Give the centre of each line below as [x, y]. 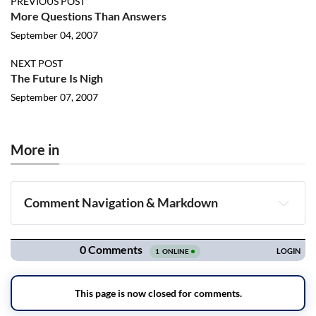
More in [35, 150]
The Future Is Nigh [57, 78]
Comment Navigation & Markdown [121, 203]
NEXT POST [37, 63]
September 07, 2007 [54, 97]
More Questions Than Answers [89, 16]
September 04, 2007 [54, 35]
